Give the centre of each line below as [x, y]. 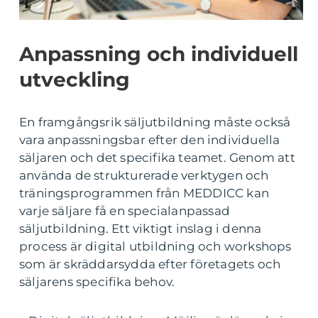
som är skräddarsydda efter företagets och [150, 264]
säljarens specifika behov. [97, 281]
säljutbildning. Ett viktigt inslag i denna [141, 228]
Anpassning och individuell [159, 54]
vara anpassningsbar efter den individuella [150, 139]
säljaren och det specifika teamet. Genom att [157, 157]
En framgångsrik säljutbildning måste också [155, 122]
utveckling [75, 79]
